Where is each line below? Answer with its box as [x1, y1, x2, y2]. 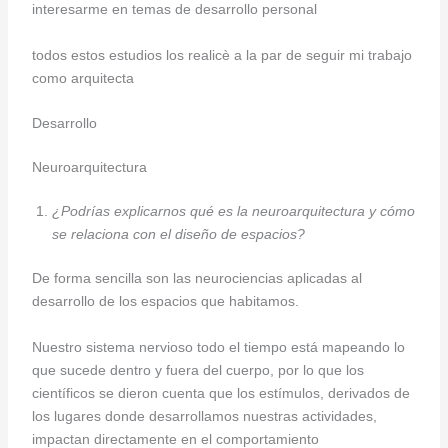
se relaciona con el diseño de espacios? [51, 226, 305, 243]
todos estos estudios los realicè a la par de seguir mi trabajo [31, 46, 412, 63]
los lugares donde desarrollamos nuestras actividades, [31, 407, 377, 424]
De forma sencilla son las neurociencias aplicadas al [31, 270, 362, 287]
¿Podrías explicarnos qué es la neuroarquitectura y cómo [51, 203, 415, 220]
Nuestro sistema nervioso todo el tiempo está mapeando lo [31, 338, 405, 355]
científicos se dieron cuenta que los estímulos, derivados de [31, 384, 410, 401]
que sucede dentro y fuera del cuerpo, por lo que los [31, 361, 364, 378]
